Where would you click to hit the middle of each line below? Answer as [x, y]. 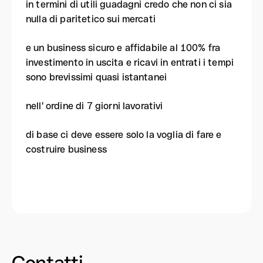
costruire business [66, 149]
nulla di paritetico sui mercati [91, 19]
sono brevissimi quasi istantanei [97, 77]
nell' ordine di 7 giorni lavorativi [95, 106]
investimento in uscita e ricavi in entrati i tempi [130, 63]
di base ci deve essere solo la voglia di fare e [124, 135]
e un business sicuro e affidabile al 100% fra [123, 48]
